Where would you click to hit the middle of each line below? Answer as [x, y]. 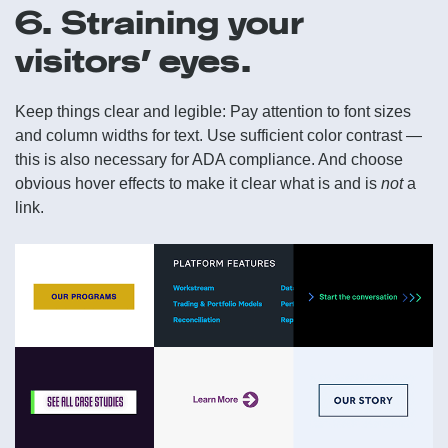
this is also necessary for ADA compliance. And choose [209, 159]
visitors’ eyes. [133, 60]
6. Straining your [159, 22]
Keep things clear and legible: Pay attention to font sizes [213, 111]
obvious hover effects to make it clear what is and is [198, 183]
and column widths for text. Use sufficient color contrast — [218, 135]
